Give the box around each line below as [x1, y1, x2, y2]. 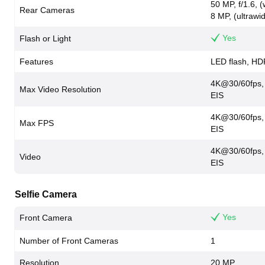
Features [20, 57, 53, 66]
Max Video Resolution [20, 85, 101, 94]
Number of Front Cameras [20, 236, 118, 245]
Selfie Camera [15, 189, 77, 199]
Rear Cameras [20, 5, 75, 15]
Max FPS [20, 118, 54, 128]
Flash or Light [20, 34, 71, 43]
